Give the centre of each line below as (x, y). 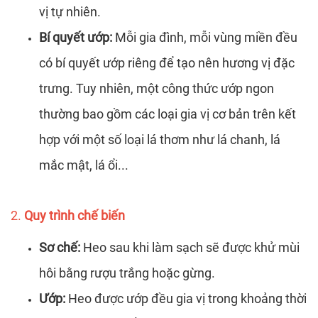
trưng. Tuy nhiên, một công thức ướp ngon (157, 88)
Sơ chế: (60, 247)
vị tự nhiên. (70, 11)
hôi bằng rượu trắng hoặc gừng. (127, 273)
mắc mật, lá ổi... (84, 165)
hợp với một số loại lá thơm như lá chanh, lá (160, 139)
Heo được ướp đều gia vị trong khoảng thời (186, 298)
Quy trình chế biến (75, 215)
